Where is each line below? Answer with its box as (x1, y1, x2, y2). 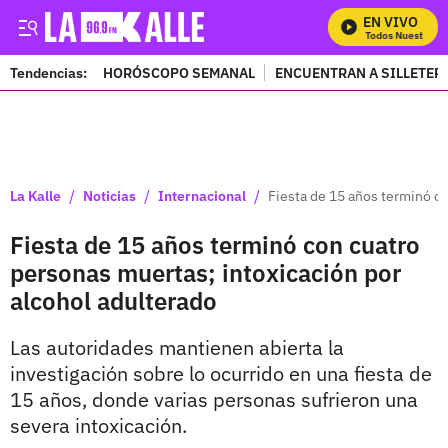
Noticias (83, 186, 136, 205)
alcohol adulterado (10, 285, 217, 317)
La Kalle (10, 186, 61, 205)
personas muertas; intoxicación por (10, 257, 401, 289)
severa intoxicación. (10, 412, 187, 439)
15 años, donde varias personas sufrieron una (10, 386, 418, 413)
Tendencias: (10, 63, 87, 82)
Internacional (158, 186, 246, 205)
